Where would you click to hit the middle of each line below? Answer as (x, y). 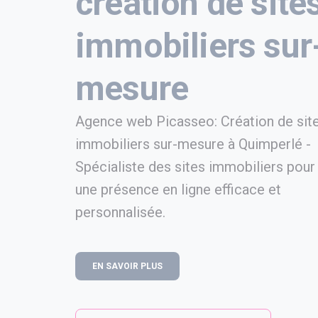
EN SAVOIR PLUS (127, 266)
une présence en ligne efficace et (178, 190)
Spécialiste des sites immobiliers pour (195, 167)
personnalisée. (120, 212)
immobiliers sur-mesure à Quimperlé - (193, 144)
